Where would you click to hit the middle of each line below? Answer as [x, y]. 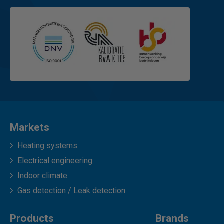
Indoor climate [42, 175]
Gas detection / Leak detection [71, 190]
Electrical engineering [55, 160]
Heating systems [47, 145]
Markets [30, 127]
